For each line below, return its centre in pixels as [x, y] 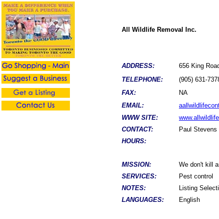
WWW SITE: [140, 118]
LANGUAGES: [143, 200]
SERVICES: [139, 176]
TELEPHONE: [142, 79]
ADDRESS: [138, 66]
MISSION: [136, 164]
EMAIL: [133, 105]
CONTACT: [137, 129]
